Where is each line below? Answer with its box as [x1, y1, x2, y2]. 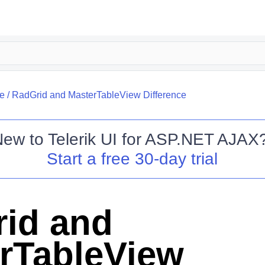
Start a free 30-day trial [47, 150, 218, 168]
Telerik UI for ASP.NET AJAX [47, 130, 259, 148]
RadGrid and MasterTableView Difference [11, 90, 186, 100]
